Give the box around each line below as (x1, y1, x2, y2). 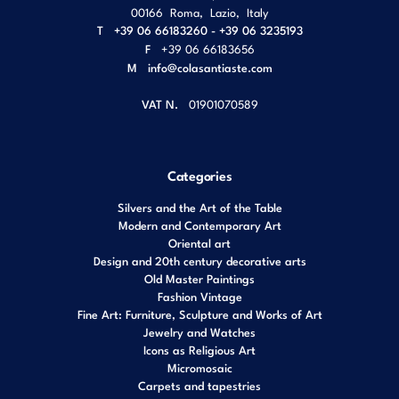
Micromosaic (167, 359, 232, 376)
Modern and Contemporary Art (118, 216, 281, 233)
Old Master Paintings (144, 270, 255, 287)
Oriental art (168, 234, 231, 251)
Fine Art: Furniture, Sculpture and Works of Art (77, 305, 322, 322)
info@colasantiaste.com (147, 59, 273, 76)
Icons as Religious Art (143, 341, 256, 358)
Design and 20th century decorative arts (93, 252, 306, 269)
